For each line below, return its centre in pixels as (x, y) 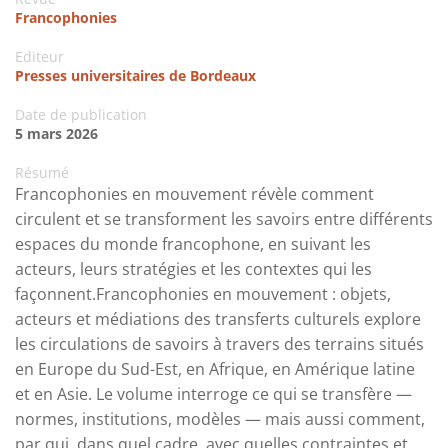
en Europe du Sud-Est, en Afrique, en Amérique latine (215, 369)
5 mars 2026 (56, 134)
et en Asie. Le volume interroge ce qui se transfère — (213, 394)
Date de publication (81, 115)
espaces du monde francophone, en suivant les (193, 244)
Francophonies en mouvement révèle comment (194, 194)
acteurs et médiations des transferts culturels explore (218, 319)
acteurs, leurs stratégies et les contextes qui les (193, 269)
